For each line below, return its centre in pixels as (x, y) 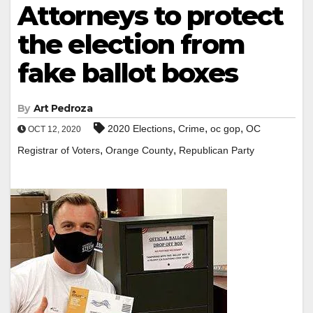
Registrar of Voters (59, 150)
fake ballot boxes (128, 73)
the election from (131, 44)
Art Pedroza (63, 108)
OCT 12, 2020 (53, 129)
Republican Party (217, 150)
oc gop (225, 128)
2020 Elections (140, 128)
